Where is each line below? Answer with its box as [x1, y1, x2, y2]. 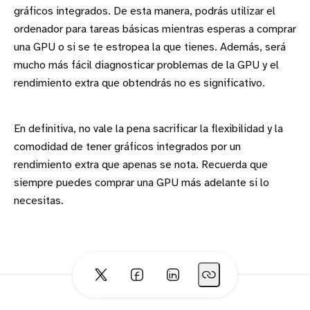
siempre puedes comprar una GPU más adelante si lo [14, 177, 269, 190]
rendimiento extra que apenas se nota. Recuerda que [14, 159, 268, 172]
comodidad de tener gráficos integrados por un [14, 141, 241, 154]
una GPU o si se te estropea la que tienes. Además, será [14, 42, 286, 54]
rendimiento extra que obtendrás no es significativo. [14, 77, 265, 90]
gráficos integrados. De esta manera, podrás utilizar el [14, 6, 275, 18]
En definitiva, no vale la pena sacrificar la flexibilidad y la [14, 123, 283, 136]
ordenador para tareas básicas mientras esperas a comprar [14, 24, 296, 36]
